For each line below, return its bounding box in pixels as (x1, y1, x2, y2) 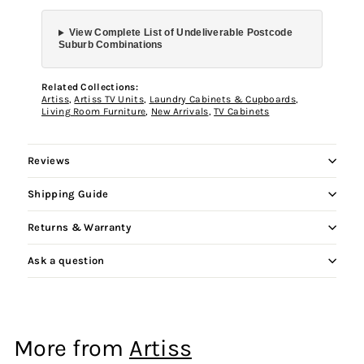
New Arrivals (150, 106, 209, 118)
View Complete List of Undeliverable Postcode (68, 27, 292, 39)
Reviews (28, 154, 71, 167)
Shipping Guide (28, 188, 109, 201)
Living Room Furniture (41, 106, 146, 118)
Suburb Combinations (58, 39, 163, 51)
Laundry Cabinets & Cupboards (149, 93, 296, 106)
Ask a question (28, 254, 105, 267)
